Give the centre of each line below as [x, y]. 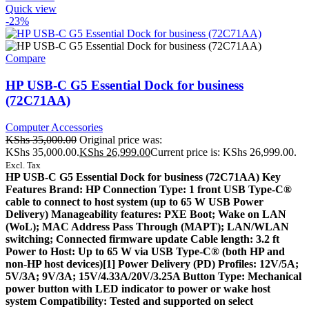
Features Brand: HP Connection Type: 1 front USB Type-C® [149, 189]
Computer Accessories [54, 127]
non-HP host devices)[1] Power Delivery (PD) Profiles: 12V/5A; [152, 263]
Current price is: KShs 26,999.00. [223, 152]
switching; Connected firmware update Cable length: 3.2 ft [142, 239]
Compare [26, 59]
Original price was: [121, 139]
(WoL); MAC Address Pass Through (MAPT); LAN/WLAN [147, 226]
